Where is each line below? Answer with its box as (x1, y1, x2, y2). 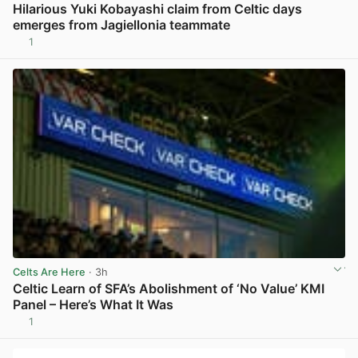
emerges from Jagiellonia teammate (13, 17, 230, 34)
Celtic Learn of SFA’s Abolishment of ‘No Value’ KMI (13, 280, 324, 296)
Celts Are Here (13, 265, 86, 278)
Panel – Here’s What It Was (13, 296, 173, 312)
